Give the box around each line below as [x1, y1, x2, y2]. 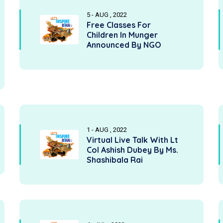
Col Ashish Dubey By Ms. [87, 145, 178, 155]
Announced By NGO [87, 40, 161, 50]
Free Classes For [87, 20, 151, 30]
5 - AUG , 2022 [87, 11, 127, 18]
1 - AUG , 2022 [87, 126, 127, 133]
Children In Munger [87, 30, 158, 40]
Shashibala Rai [87, 155, 143, 165]
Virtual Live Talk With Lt [87, 135, 178, 145]
